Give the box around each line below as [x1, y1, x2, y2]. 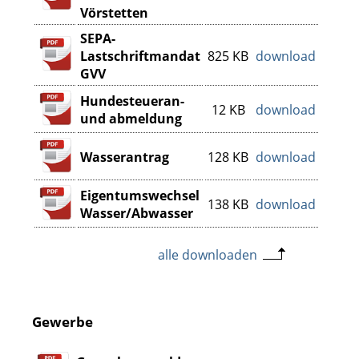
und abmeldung [80, 110, 182, 127]
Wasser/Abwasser [80, 204, 193, 222]
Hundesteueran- [80, 92, 184, 110]
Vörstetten [80, 4, 148, 22]
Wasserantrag [80, 148, 169, 166]
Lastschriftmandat [80, 47, 200, 65]
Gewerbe [32, 312, 93, 331]
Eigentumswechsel [80, 187, 200, 204]
